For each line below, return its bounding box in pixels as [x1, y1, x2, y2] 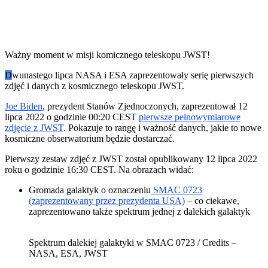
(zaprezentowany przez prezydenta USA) [29, 195, 185, 206]
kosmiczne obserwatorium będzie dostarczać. [5, 133, 175, 144]
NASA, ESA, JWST [29, 248, 108, 258]
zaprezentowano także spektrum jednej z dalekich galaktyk [29, 206, 250, 217]
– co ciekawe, [185, 195, 239, 206]
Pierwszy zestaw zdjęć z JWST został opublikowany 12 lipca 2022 [5, 153, 257, 164]
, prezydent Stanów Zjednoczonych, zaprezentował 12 [42, 100, 248, 111]
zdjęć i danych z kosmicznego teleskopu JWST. [5, 80, 184, 91]
